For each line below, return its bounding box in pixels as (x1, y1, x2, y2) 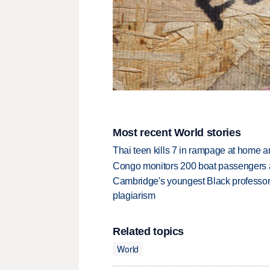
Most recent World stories (113, 126, 241, 139)
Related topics (113, 225, 184, 238)
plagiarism (113, 190, 155, 201)
